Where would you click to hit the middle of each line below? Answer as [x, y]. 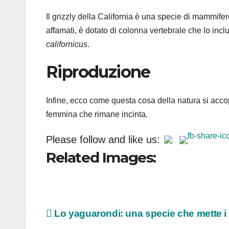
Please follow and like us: [103, 139]
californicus [67, 44]
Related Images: [101, 158]
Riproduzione [98, 72]
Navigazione [94, 217]
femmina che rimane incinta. [97, 114]
